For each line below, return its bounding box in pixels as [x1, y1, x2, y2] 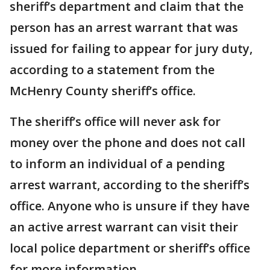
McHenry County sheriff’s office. [10, 83, 196, 99]
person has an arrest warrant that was [10, 19, 238, 36]
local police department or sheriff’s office [10, 240, 250, 257]
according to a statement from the [10, 61, 215, 78]
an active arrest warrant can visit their [10, 219, 238, 236]
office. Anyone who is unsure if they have [10, 198, 250, 215]
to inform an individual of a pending [10, 155, 225, 172]
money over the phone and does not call [10, 134, 245, 151]
